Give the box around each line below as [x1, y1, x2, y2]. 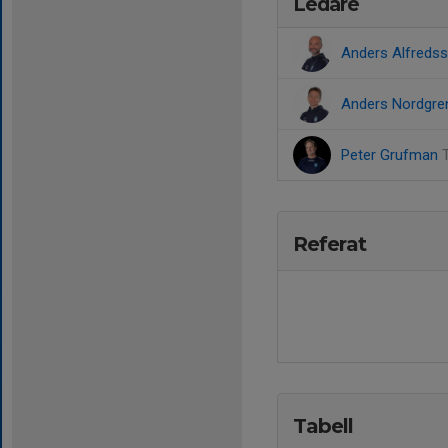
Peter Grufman [341, 146, 442, 164]
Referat [293, 232, 366, 256]
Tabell [293, 414, 353, 438]
